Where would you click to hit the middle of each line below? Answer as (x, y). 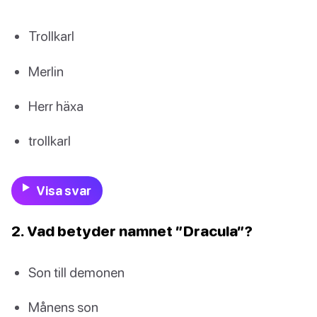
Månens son (63, 307)
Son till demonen (76, 272)
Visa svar (63, 191)
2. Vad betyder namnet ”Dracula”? (132, 231)
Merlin (46, 71)
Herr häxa (56, 105)
